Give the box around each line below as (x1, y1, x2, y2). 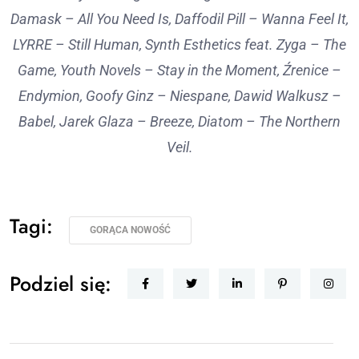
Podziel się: (10, 268, 111, 298)
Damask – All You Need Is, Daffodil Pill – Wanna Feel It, (10, 10, 349, 27)
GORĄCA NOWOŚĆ (90, 224, 171, 236)
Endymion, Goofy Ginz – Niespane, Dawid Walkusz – (18, 87, 341, 104)
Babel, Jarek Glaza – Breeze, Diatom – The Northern (18, 112, 341, 130)
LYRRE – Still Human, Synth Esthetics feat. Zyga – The (13, 35, 346, 53)
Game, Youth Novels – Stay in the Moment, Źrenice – (18, 61, 341, 79)
